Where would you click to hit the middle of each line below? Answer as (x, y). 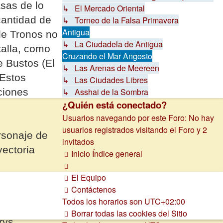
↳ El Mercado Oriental (104, 8)
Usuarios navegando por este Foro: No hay (138, 118)
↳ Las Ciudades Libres (105, 80)
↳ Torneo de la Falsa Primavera (121, 20)
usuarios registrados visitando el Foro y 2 (135, 130)
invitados (78, 142)
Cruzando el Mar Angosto (108, 56)
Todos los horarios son (104, 202)
